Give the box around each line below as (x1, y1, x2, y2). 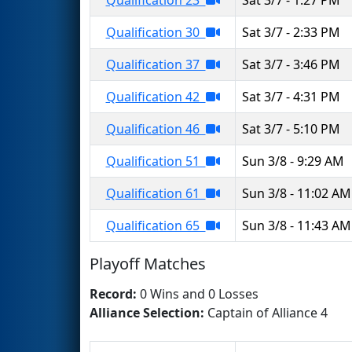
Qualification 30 (105, 23, 206, 41)
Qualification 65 (105, 216, 206, 234)
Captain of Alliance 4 (207, 303, 328, 321)
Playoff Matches (90, 252, 206, 274)
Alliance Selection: (90, 303, 207, 321)
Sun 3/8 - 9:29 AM (242, 152, 344, 170)
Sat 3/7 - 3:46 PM (242, 55, 340, 73)
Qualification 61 (105, 184, 206, 202)
